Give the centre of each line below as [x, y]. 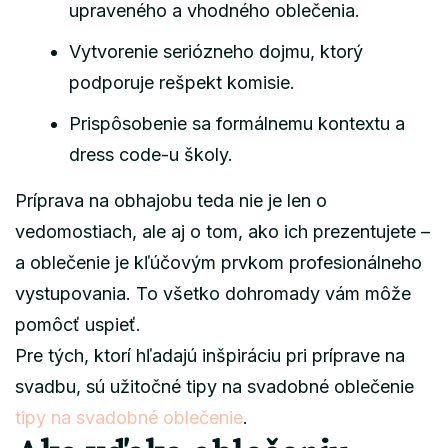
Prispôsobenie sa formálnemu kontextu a [237, 123]
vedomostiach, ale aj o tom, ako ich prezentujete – [222, 231]
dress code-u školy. [151, 154]
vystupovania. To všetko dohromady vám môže [213, 293]
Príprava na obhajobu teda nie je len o [171, 200]
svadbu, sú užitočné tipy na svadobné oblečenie [214, 386]
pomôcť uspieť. [78, 324]
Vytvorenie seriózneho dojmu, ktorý [216, 51]
